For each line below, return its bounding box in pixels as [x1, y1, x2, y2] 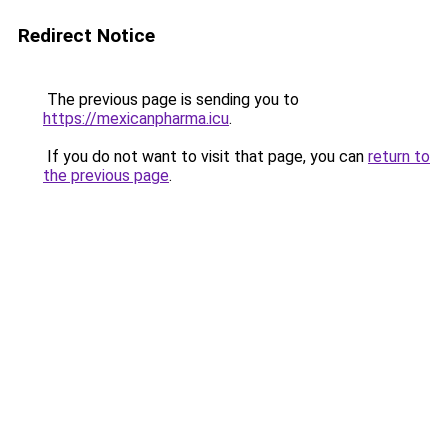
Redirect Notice [18, 24, 155, 47]
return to [368, 147, 430, 166]
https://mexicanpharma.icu [43, 109, 229, 128]
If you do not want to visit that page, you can [43, 147, 368, 166]
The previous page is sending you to [43, 90, 299, 109]
